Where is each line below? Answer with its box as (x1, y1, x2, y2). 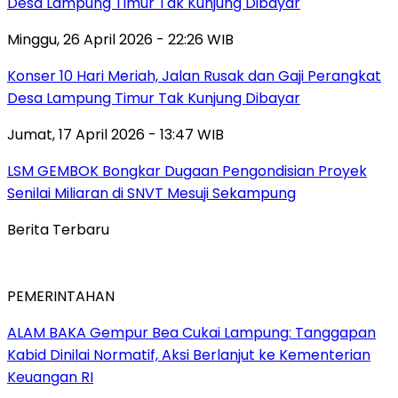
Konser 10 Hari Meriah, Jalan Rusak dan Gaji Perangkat (7, 66, 381, 87)
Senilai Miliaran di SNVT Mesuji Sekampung (7, 183, 296, 204)
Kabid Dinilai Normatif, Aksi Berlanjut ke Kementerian (7, 345, 370, 366)
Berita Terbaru (7, 219, 109, 241)
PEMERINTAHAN (7, 286, 115, 307)
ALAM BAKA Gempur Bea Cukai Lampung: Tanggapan (7, 322, 376, 344)
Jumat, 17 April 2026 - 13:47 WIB (7, 124, 224, 146)
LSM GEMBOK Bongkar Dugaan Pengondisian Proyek (7, 161, 367, 182)
